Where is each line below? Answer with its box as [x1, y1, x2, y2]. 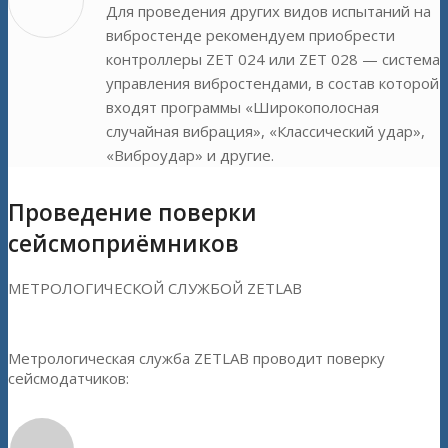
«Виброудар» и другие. [106, 145, 274, 166]
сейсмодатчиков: [8, 367, 129, 388]
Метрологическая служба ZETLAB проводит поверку [8, 347, 385, 368]
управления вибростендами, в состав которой [106, 73, 439, 94]
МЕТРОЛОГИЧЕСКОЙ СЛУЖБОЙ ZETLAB [8, 277, 302, 298]
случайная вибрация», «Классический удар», [106, 121, 425, 142]
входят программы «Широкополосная [106, 97, 379, 118]
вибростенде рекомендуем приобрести [106, 25, 395, 46]
